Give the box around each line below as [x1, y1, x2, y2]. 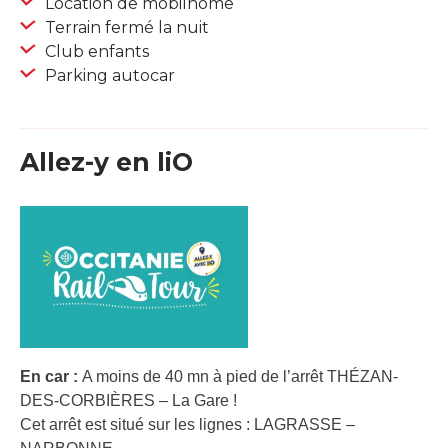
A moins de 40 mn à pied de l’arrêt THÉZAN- [82, 367, 398, 385]
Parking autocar [41, 66, 175, 86]
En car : [20, 367, 82, 385]
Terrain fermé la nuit [41, 18, 209, 38]
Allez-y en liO [20, 147, 193, 178]
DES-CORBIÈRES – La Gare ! [20, 391, 237, 409]
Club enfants [41, 42, 149, 62]
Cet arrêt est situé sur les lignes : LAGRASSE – [20, 415, 355, 433]
